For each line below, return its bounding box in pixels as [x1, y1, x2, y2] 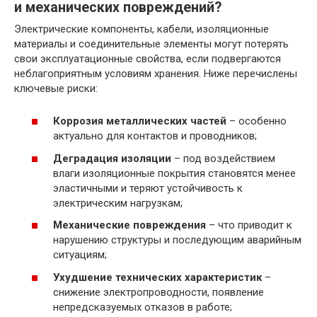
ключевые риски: [14, 81, 98, 95]
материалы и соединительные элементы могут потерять [14, 37, 289, 50]
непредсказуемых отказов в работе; [53, 300, 232, 313]
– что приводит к [206, 219, 292, 232]
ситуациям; [53, 248, 107, 262]
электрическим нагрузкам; [53, 196, 183, 209]
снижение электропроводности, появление [53, 285, 264, 299]
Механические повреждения [53, 219, 206, 232]
